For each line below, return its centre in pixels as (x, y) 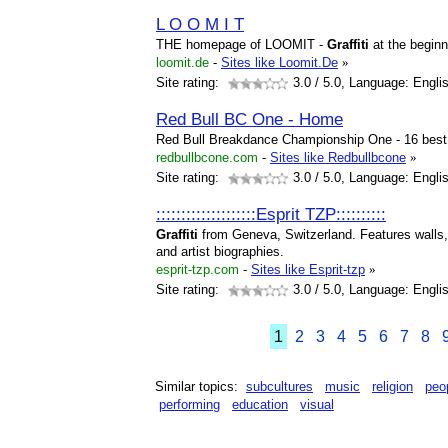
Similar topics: (200, 386)
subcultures (279, 386)
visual (317, 404)
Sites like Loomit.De (279, 62)
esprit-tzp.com (197, 269)
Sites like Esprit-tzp (308, 269)
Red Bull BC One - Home (249, 119)
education (260, 404)
